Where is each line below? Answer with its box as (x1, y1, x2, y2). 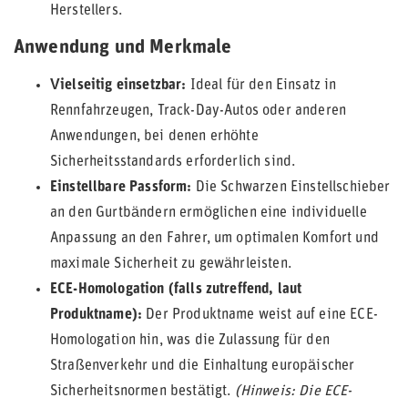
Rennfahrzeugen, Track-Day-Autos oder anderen (50, 104, 347, 118)
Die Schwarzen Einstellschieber (191, 180, 391, 195)
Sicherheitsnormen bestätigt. (50, 384, 235, 399)
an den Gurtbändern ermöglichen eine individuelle (50, 206, 367, 220)
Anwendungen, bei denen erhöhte (50, 129, 259, 144)
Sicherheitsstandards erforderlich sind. (50, 155, 296, 169)
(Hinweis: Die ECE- (234, 384, 352, 399)
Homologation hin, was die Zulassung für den (50, 333, 330, 348)
